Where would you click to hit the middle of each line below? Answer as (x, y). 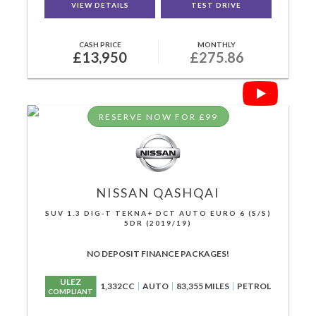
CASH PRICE (100, 44)
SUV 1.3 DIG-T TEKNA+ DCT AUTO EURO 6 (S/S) (158, 213)
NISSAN (123, 193)
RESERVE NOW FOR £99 (158, 117)
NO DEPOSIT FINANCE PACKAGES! (158, 254)
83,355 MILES (203, 286)
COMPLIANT (71, 291)
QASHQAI (185, 193)
